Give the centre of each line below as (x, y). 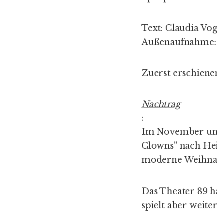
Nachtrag (161, 104)
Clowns (158, 146)
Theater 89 (184, 191)
